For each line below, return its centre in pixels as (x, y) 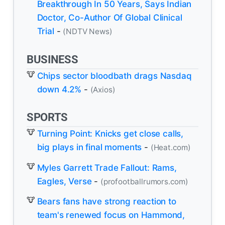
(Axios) (103, 89)
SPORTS (47, 117)
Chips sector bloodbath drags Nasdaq (114, 76)
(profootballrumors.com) (144, 181)
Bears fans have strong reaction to (106, 202)
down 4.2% (59, 89)
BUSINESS (52, 59)
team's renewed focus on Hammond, (111, 215)
